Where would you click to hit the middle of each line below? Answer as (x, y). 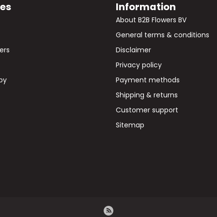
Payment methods (148, 80)
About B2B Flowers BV (151, 20)
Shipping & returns (147, 95)
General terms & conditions (163, 35)
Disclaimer (133, 50)
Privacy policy (139, 65)
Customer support (147, 110)
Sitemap (130, 125)
